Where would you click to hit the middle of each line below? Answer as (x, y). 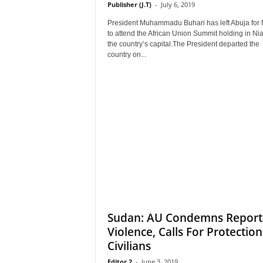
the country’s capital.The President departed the (183, 44)
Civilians (129, 246)
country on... (127, 55)
